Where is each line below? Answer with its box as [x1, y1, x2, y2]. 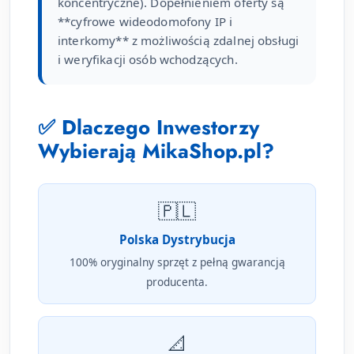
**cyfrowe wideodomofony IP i [58, 13, 233, 30]
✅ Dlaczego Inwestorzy [38, 113, 259, 143]
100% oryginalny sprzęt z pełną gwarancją [69, 254, 285, 270]
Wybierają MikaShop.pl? [38, 137, 274, 167]
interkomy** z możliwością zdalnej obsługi [58, 32, 299, 49]
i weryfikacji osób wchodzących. [58, 51, 238, 68]
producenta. [146, 274, 208, 290]
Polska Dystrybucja [119, 232, 235, 248]
